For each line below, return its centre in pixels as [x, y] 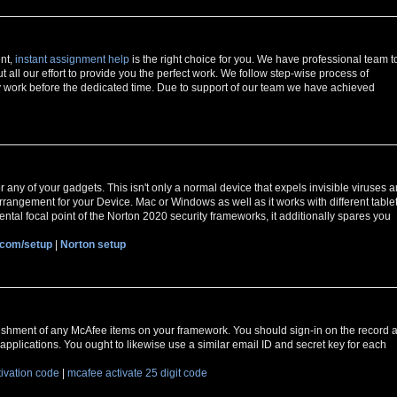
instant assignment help [72, 60]
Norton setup [93, 245]
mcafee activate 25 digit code [137, 374]
